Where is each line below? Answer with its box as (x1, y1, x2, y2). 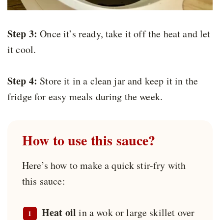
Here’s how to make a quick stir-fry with (22, 159, 186, 172)
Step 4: (7, 74, 38, 88)
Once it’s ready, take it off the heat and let (37, 27, 211, 41)
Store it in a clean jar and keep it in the (37, 74, 198, 88)
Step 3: (7, 27, 38, 41)
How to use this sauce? (22, 130, 156, 151)
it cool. (7, 43, 36, 56)
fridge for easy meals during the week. (7, 90, 163, 104)
